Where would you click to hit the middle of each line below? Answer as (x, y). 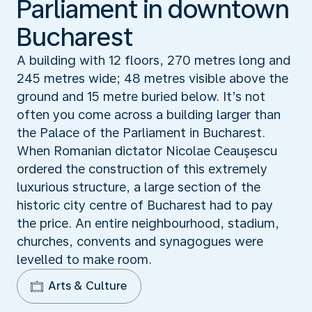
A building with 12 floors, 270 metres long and (154, 60)
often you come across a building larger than (149, 114)
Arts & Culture (87, 286)
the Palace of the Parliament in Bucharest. (141, 132)
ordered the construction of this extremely (142, 169)
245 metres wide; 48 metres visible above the (153, 78)
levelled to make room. (84, 259)
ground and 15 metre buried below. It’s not (141, 96)
